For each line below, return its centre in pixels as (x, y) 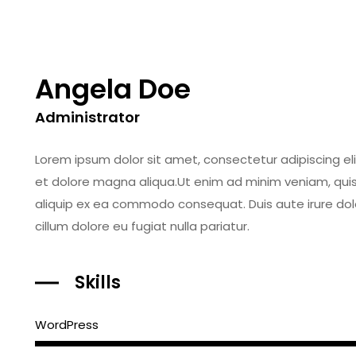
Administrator (87, 117)
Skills (98, 282)
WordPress (67, 325)
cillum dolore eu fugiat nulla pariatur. (142, 226)
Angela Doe (113, 89)
